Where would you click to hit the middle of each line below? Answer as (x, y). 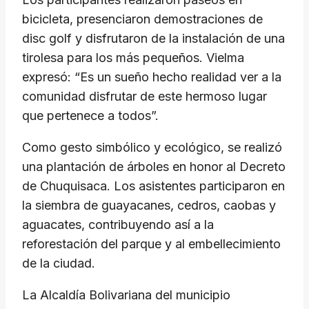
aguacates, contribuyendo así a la (118, 225)
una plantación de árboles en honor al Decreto (154, 167)
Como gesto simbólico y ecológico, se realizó (152, 148)
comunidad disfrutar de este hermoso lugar (144, 97)
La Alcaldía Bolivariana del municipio (126, 295)
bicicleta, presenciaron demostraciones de (142, 19)
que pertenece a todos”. (90, 116)
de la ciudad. (59, 263)
